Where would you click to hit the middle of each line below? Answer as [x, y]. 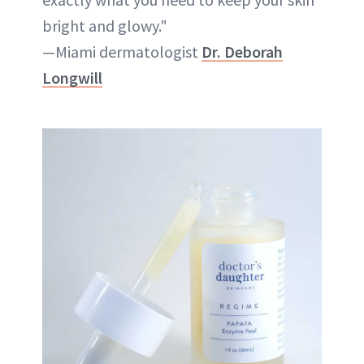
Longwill [72, 78]
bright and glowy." [105, 26]
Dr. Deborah [242, 52]
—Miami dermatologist [122, 52]
